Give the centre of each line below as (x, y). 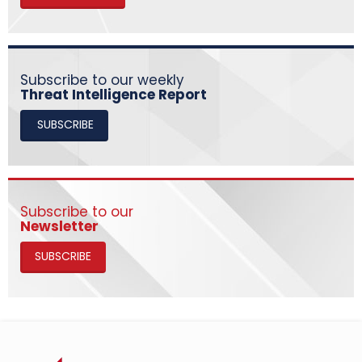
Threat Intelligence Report (114, 94)
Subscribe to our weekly (104, 80)
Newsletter (59, 226)
